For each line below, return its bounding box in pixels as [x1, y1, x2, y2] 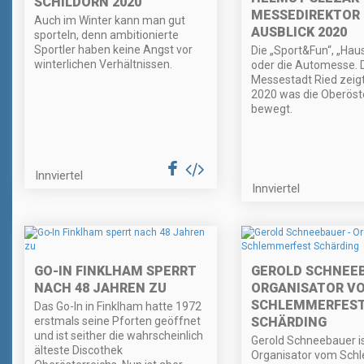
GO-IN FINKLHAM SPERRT [34, 263, 197, 279]
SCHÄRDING [250, 314, 327, 331]
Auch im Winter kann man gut [34, 13, 185, 27]
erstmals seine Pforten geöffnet [34, 314, 201, 328]
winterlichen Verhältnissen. [34, 57, 172, 71]
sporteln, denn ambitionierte [34, 28, 179, 41]
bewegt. [250, 102, 292, 116]
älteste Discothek [34, 344, 123, 357]
